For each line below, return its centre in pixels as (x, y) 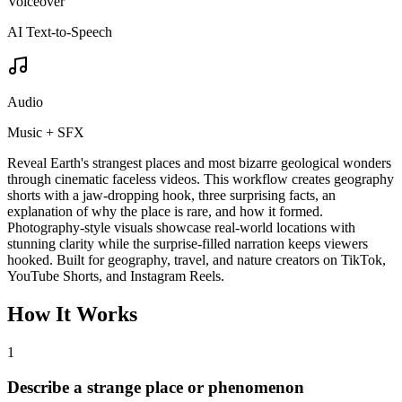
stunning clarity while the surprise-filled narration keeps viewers (188, 244)
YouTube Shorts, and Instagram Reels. (116, 276)
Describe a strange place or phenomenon (156, 387)
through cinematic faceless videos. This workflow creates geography (201, 179)
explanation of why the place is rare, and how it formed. (165, 212)
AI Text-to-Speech (60, 32)
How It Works (72, 315)
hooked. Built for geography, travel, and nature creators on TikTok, (197, 260)
